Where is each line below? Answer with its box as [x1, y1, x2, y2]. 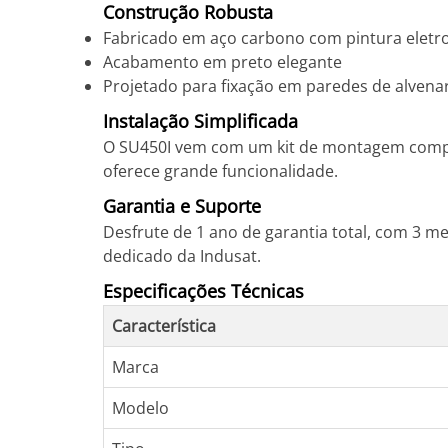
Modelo [112, 397, 169, 419]
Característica [112, 315, 216, 337]
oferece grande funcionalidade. [103, 160, 338, 182]
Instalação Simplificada [103, 109, 298, 133]
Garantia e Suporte [103, 194, 261, 218]
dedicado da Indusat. [103, 245, 261, 267]
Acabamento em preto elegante [103, 51, 342, 73]
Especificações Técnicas [103, 279, 304, 303]
